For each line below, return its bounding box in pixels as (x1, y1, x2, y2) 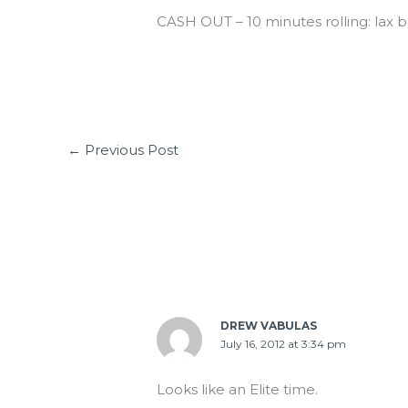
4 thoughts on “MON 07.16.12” (157, 227, 359, 245)
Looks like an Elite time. (157, 380, 319, 398)
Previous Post (81, 140, 178, 158)
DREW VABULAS (220, 318, 318, 332)
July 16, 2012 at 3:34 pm (220, 336, 347, 351)
